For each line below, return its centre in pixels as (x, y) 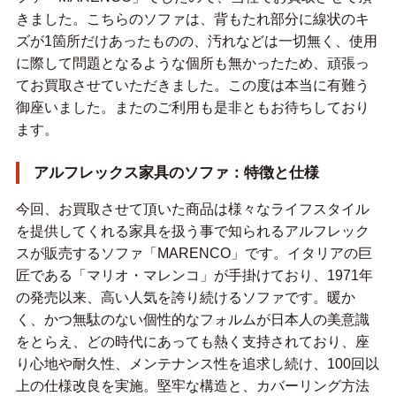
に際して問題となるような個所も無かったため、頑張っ (192, 64)
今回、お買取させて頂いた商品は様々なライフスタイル (192, 209)
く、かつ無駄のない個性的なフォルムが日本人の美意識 (192, 320)
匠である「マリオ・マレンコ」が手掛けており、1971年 (194, 276)
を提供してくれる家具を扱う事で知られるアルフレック (192, 232)
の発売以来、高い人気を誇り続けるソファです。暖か (185, 298)
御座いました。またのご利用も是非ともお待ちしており (192, 108)
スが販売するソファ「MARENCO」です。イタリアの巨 (194, 254)
